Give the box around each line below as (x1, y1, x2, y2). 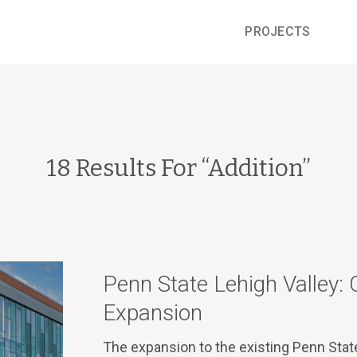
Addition (207, 154, 302, 182)
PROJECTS (245, 24, 311, 39)
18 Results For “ (46, 154, 207, 182)
